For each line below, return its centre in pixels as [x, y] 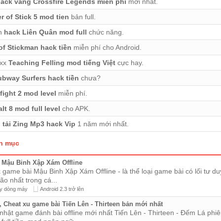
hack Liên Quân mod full [45, 32]
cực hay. [129, 63]
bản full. [82, 17]
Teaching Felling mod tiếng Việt [62, 63]
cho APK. [75, 109]
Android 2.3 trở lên [62, 189]
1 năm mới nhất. [102, 124]
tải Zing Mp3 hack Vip [39, 124]
